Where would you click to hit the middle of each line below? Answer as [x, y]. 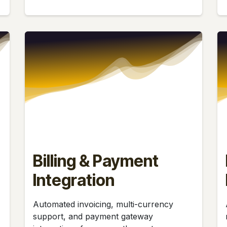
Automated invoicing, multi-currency [103, 204]
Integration [77, 180]
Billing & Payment [96, 161]
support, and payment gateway [93, 216]
